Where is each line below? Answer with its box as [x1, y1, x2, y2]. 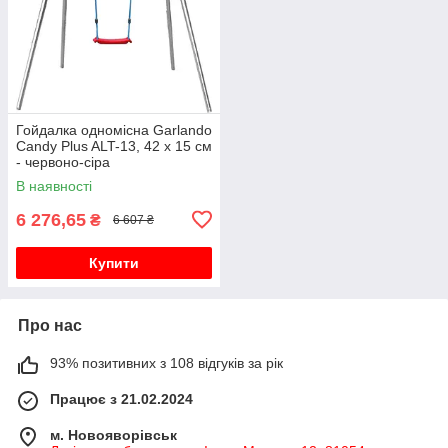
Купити [89, 254, 139, 271]
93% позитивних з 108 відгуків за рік [50, 354, 283, 371]
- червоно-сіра [16, 153, 110, 170]
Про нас [18, 316, 82, 334]
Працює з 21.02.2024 [50, 390, 193, 407]
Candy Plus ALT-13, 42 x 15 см [16, 137, 212, 154]
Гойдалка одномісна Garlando [16, 121, 212, 138]
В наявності [16, 177, 92, 194]
